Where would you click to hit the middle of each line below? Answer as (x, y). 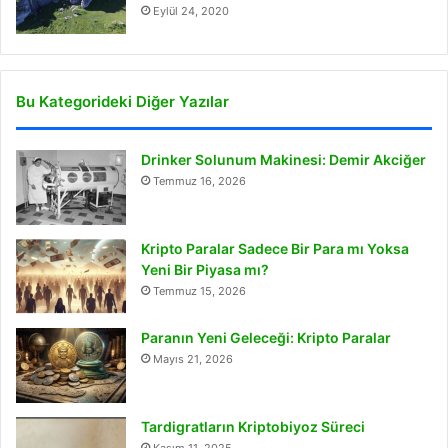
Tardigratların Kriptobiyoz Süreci (253, 426)
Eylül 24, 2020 (191, 10)
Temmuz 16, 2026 (199, 180)
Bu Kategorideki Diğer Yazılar (122, 101)
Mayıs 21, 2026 (193, 358)
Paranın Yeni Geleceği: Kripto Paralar (266, 337)
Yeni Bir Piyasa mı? (205, 269)
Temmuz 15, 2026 (199, 290)
